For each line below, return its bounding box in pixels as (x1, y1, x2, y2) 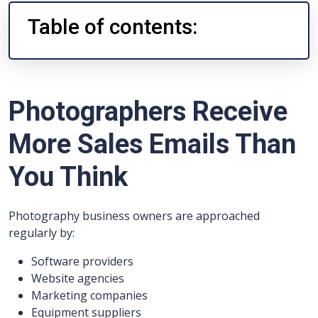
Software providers (31, 253, 133, 269)
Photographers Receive (9, 96, 287, 127)
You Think (9, 161, 128, 192)
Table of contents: (28, 14, 197, 39)
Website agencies (31, 270, 124, 286)
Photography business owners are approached (9, 208, 260, 224)
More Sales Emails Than (9, 128, 296, 160)
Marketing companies (31, 287, 148, 303)
